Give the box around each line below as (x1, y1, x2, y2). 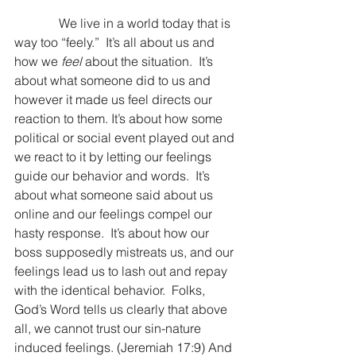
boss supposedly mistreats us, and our (14, 244, 237, 260)
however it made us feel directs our (14, 91, 215, 107)
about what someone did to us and (14, 72, 214, 88)
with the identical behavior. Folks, (14, 282, 208, 298)
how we (14, 53, 61, 69)
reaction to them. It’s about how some (14, 110, 226, 126)
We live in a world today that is (14, 15, 234, 31)
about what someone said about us (14, 187, 216, 203)
